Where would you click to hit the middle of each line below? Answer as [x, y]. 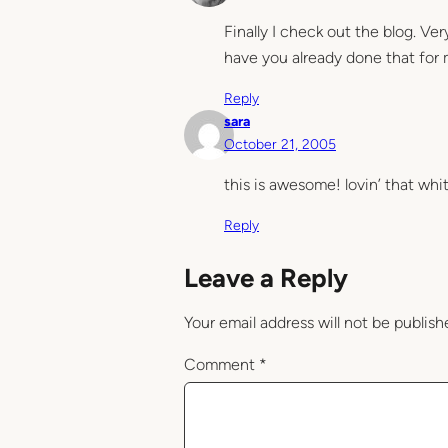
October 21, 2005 [280, 144]
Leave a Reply [266, 277]
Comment [221, 364]
